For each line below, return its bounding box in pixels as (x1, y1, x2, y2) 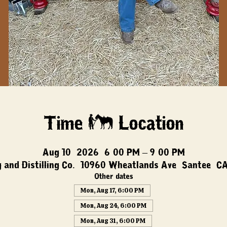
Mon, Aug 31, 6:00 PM (81, 217, 145, 225)
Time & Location (43, 113, 184, 134)
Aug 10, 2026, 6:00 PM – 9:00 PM (42, 147, 185, 158)
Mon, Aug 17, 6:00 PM (81, 186, 144, 195)
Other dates (94, 172, 133, 181)
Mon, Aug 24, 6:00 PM (81, 202, 146, 210)
